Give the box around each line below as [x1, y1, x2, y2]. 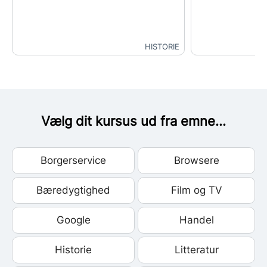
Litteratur [174, 243, 219, 256]
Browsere [173, 154, 219, 166]
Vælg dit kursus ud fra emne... [41, 113, 226, 129]
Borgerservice [41, 154, 106, 166]
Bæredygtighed [36, 184, 110, 196]
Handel [179, 213, 214, 226]
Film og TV [170, 184, 222, 196]
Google [56, 213, 91, 226]
